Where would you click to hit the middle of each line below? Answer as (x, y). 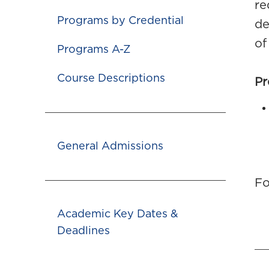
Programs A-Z (94, 50)
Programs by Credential (120, 21)
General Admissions (110, 147)
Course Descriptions (111, 79)
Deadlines (83, 231)
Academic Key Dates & (118, 214)
